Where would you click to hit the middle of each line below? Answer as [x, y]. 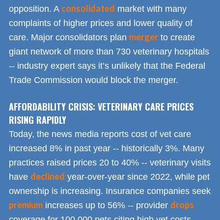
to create [177, 37]
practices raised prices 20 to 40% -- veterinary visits [110, 162]
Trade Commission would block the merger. [94, 80]
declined [48, 176]
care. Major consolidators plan [69, 37]
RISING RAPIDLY [38, 120]
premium [26, 205]
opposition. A [35, 9]
